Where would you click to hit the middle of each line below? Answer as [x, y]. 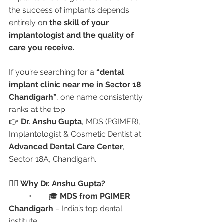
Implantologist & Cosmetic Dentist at [76, 134]
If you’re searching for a [53, 72]
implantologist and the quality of [72, 35]
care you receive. [42, 47]
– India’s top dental [89, 208]
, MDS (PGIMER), [112, 122]
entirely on [29, 23]
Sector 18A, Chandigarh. [53, 159]
